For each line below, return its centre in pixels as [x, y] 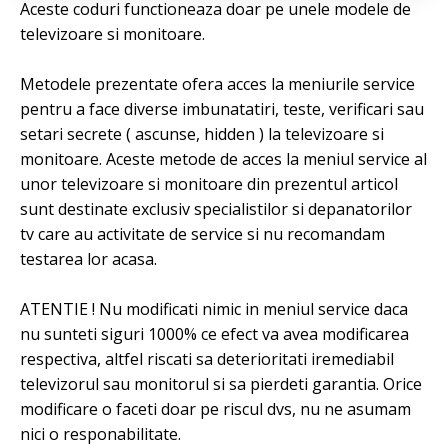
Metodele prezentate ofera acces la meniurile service [217, 84]
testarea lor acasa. [88, 259]
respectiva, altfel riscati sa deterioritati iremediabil [207, 359]
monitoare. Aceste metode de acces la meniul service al [223, 159]
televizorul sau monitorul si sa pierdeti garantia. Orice [221, 384]
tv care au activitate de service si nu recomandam [202, 234]
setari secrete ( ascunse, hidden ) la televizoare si [202, 134]
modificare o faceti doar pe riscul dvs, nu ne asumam [215, 409]
